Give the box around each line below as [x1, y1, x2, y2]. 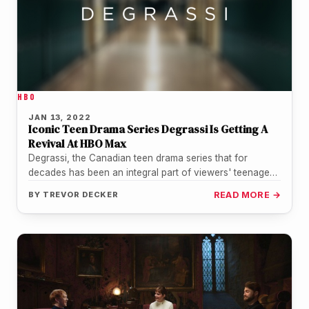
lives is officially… [28, 181, 105, 193]
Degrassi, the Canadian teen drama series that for [28, 152, 248, 164]
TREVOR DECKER [42, 190, 119, 200]
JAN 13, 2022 [28, 112, 91, 123]
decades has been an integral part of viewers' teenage [28, 167, 270, 179]
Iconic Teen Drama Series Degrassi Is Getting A [28, 121, 268, 137]
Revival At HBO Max [28, 136, 126, 152]
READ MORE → [213, 190, 281, 201]
